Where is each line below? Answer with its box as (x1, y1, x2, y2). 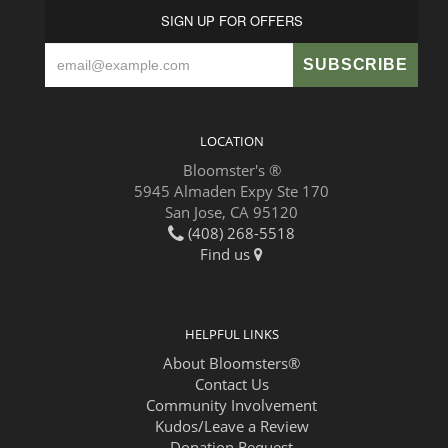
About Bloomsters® (163, 352, 300, 373)
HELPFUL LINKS (184, 324, 279, 343)
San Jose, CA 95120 (165, 201, 298, 222)
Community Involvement (146, 394, 317, 415)
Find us (200, 243, 254, 264)
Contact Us (194, 373, 269, 394)
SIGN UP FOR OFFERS (160, 10, 303, 30)
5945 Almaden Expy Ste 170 (134, 180, 329, 201)
